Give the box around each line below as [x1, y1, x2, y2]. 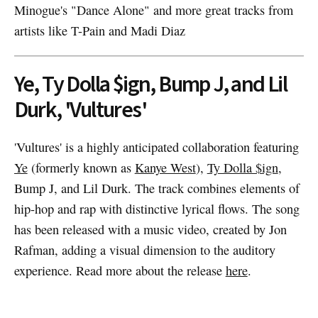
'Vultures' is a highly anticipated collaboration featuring [13, 138, 299, 155]
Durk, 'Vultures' [13, 94, 147, 125]
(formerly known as [27, 158, 135, 176]
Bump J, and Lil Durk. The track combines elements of [13, 179, 300, 197]
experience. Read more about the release [13, 261, 226, 279]
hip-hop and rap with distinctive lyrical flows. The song [13, 199, 300, 217]
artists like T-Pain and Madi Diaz [13, 21, 185, 39]
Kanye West [134, 158, 196, 176]
